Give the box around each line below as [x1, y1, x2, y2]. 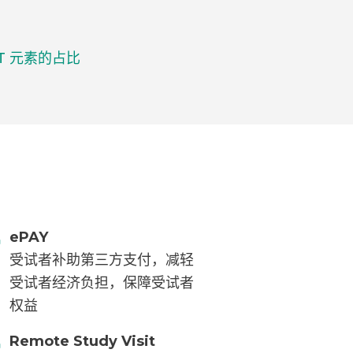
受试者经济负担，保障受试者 [9, 274, 195, 292]
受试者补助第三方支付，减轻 [9, 251, 195, 269]
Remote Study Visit [9, 333, 156, 351]
